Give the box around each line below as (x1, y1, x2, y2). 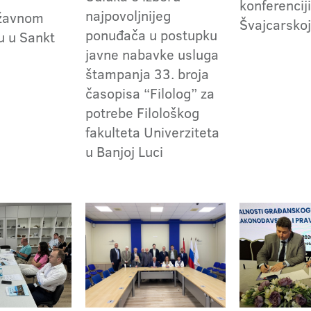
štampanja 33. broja (85, 63, 210, 83)
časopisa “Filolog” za (85, 83, 215, 103)
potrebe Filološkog (85, 102, 200, 122)
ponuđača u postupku (85, 24, 218, 44)
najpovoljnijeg (85, 5, 171, 25)
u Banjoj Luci (85, 141, 164, 161)
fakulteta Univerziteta (85, 121, 220, 142)
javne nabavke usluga (85, 44, 219, 64)
